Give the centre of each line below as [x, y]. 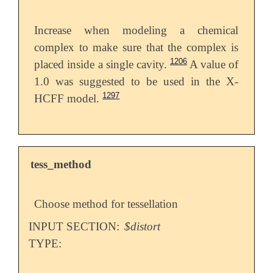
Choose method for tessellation [106, 204]
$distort [143, 227]
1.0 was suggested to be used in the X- [136, 82]
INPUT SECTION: [75, 227]
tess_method [61, 165]
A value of [213, 65]
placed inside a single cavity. [101, 65]
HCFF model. [67, 99]
